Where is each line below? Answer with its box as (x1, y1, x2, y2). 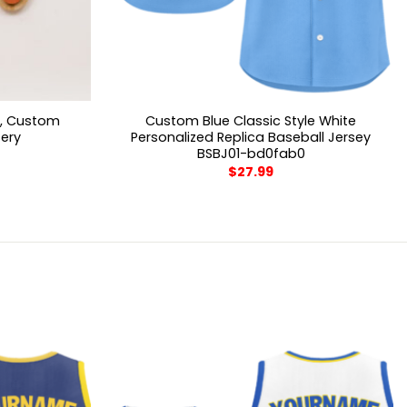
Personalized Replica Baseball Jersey (131, 127, 372, 146)
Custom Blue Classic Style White (145, 111, 357, 130)
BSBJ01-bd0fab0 (196, 144, 305, 163)
